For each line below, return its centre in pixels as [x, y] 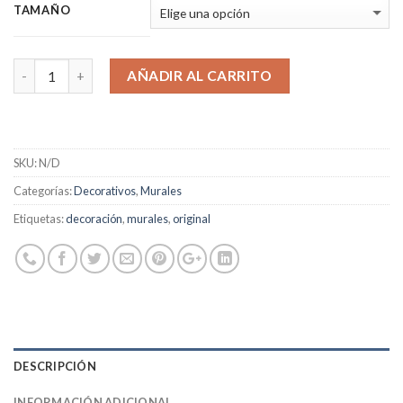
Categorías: [44, 190]
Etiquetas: [40, 218]
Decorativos [105, 190]
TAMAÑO [42, 10]
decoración [94, 218]
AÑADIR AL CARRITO [200, 76]
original [192, 218]
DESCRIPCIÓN [55, 366]
